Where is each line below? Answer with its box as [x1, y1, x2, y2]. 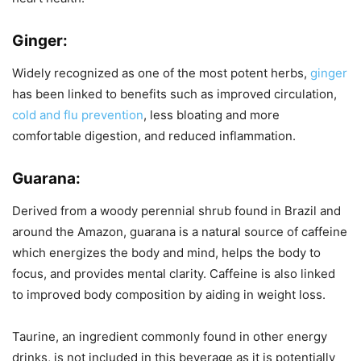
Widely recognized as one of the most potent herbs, [12, 65, 310, 81]
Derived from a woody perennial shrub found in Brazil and [12, 203, 341, 218]
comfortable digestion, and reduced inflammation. [12, 128, 296, 143]
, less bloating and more [143, 107, 280, 122]
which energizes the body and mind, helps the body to [12, 245, 321, 260]
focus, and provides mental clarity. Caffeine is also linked [12, 266, 335, 281]
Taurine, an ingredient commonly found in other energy [12, 329, 327, 344]
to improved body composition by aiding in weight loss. [12, 287, 326, 302]
